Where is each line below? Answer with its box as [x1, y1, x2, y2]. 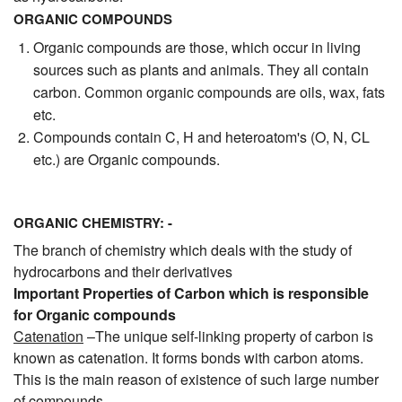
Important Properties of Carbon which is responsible [13, 282, 369, 303]
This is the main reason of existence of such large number [13, 368, 379, 389]
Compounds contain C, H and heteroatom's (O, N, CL [33, 127, 371, 148]
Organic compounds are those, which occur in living [33, 37, 362, 58]
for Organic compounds [13, 303, 176, 325]
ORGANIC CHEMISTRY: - [13, 212, 172, 232]
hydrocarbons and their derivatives [13, 260, 232, 282]
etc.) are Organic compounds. [33, 149, 221, 170]
